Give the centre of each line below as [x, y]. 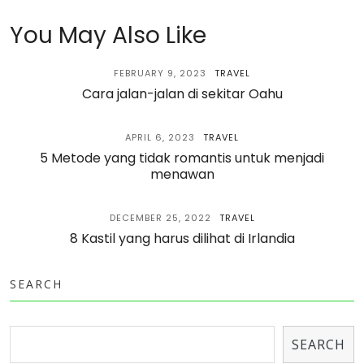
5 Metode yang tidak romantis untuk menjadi [182, 158]
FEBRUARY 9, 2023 [160, 73]
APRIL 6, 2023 [160, 137]
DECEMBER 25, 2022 [160, 218]
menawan [182, 174]
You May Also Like [108, 35]
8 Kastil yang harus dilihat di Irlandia [182, 238]
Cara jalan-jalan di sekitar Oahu [182, 94]
